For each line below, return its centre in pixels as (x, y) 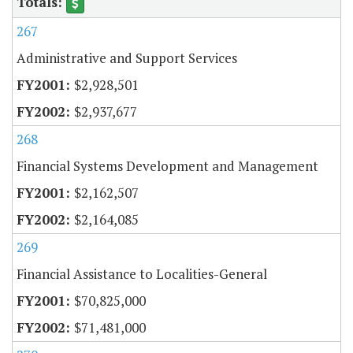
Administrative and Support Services (127, 58)
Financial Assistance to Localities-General (142, 274)
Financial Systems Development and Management (167, 166)
